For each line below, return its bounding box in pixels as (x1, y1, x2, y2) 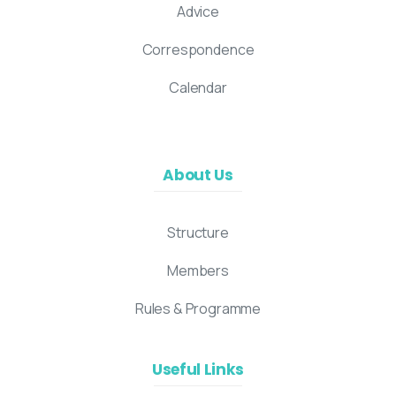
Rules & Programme (134, 299, 262, 319)
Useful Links (152, 359, 244, 381)
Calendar (169, 78, 227, 98)
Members (167, 261, 229, 281)
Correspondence (141, 40, 255, 60)
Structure (167, 223, 229, 243)
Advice (176, 2, 220, 22)
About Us (163, 164, 233, 187)
